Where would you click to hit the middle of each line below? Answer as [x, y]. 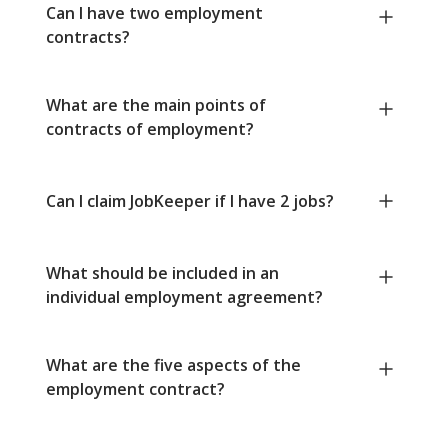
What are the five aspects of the [173, 365]
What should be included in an [162, 273]
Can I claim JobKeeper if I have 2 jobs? [190, 201]
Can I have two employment [154, 13]
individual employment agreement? [184, 297]
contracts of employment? [150, 129]
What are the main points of [156, 105]
